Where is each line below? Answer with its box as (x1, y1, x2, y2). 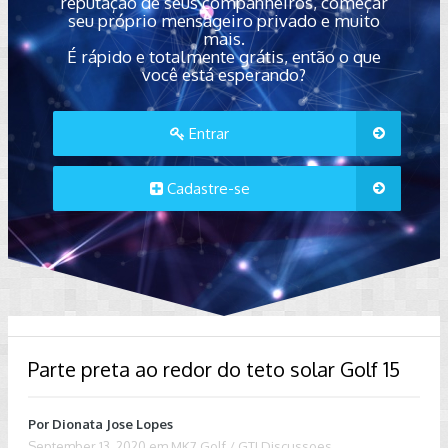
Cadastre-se (162, 179, 250, 198)
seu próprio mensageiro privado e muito (67, 10, 380, 31)
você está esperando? (141, 64, 306, 85)
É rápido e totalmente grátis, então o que (66, 46, 381, 67)
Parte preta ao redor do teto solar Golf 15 (28, 356, 400, 382)
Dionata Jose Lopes (52, 416, 173, 432)
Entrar (185, 124, 230, 143)
